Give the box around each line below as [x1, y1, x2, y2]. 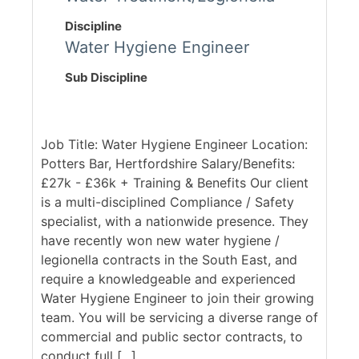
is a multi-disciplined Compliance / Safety [41, 194, 294, 211]
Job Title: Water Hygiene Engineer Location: [41, 136, 308, 153]
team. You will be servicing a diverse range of [41, 309, 318, 326]
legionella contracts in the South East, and [41, 252, 297, 268]
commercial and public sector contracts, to [41, 329, 303, 345]
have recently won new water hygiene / [41, 232, 280, 249]
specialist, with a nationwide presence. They [41, 213, 309, 230]
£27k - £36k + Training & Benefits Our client [41, 175, 309, 192]
